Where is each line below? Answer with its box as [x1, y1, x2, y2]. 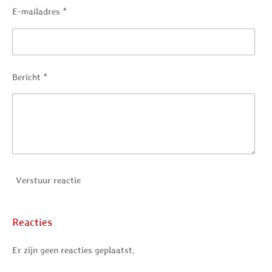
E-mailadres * [12, 6, 67, 17]
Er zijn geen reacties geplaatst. [12, 244, 135, 255]
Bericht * [12, 71, 47, 82]
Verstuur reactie [16, 175, 81, 186]
